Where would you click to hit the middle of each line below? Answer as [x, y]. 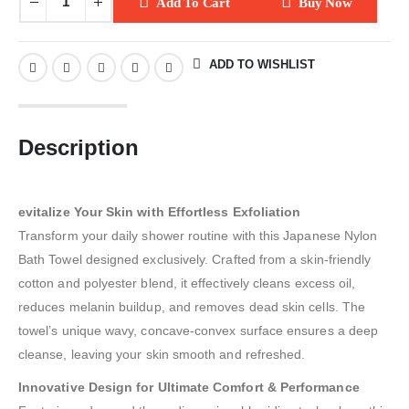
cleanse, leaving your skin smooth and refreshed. [162, 355]
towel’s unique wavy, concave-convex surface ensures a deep [199, 331]
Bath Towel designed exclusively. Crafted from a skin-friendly [195, 260]
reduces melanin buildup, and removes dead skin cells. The [192, 307]
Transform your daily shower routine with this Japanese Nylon [198, 236]
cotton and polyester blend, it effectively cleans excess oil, [187, 283]
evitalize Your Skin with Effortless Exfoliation [160, 212]
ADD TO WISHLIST [262, 64]
